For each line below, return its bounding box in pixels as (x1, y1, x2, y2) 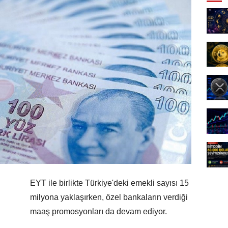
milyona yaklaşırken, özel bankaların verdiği (30, 193, 188, 202)
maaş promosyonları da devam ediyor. (30, 207, 167, 216)
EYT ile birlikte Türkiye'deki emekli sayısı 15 (30, 179, 189, 188)
